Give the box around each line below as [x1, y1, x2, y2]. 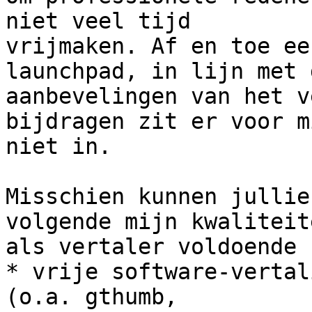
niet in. [6, 134, 111, 159]
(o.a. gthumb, [6, 284, 178, 310]
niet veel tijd [6, 8, 191, 34]
